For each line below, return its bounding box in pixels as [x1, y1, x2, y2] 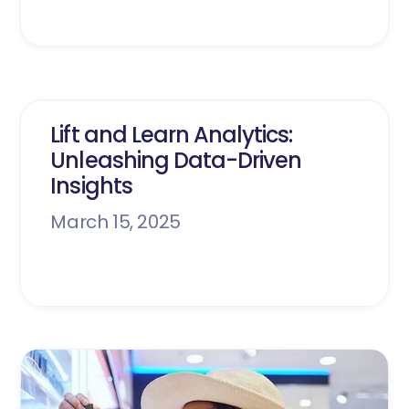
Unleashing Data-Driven [50, 144, 302, 175]
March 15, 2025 [50, 208, 181, 235]
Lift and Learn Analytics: [50, 119, 293, 150]
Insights [50, 170, 132, 201]
